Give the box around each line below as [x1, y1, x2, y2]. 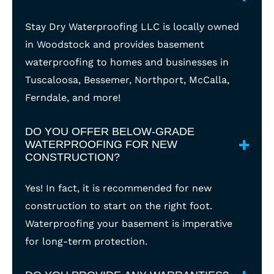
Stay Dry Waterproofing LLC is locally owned [25, 21, 239, 32]
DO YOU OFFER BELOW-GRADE [25, 125, 194, 138]
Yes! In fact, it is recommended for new [25, 182, 212, 194]
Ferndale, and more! [25, 92, 120, 103]
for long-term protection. [25, 235, 147, 247]
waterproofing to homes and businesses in [25, 56, 229, 68]
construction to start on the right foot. [25, 200, 212, 212]
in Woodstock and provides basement [25, 39, 204, 50]
